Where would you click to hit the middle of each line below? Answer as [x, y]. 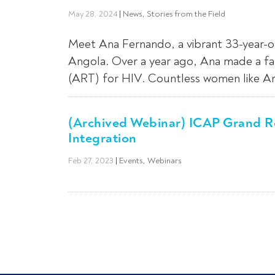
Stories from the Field [186, 14]
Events [131, 160]
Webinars [165, 160]
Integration [103, 137]
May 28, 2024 [93, 14]
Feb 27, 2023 [91, 160]
